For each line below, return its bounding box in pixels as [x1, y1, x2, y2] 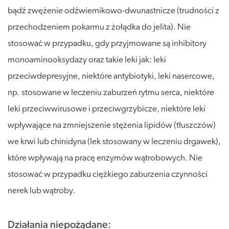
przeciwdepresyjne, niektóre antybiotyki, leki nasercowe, [8, 72, 215, 81]
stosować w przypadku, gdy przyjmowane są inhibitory [8, 39, 207, 48]
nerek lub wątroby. [8, 186, 75, 195]
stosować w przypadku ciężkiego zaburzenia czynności [8, 170, 208, 179]
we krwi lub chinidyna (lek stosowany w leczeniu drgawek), [8, 137, 221, 146]
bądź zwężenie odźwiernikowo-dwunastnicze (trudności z [8, 6, 219, 15]
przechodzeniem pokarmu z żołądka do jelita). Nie [8, 22, 191, 32]
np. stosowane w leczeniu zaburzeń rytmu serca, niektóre [8, 88, 214, 97]
